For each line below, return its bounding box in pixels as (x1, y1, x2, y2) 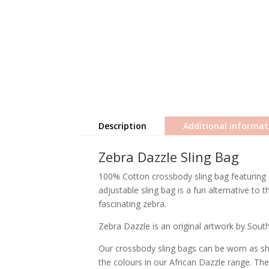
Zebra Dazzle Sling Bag (98, 148, 240, 166)
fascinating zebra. (98, 198, 167, 210)
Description (98, 120, 147, 132)
